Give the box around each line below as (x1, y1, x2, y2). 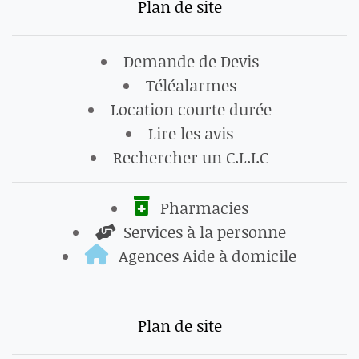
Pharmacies (155, 196, 248, 219)
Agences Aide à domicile (115, 244, 296, 267)
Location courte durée (110, 97, 272, 120)
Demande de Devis (123, 49, 259, 72)
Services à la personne (119, 220, 286, 243)
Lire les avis (148, 121, 233, 144)
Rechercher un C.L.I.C (113, 145, 268, 168)
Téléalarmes (145, 73, 236, 96)
